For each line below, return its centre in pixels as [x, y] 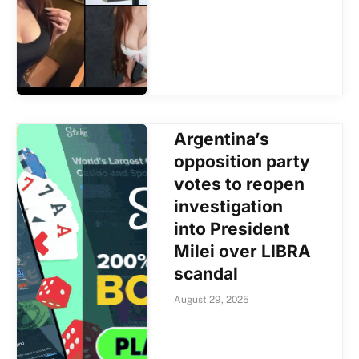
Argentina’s [222, 139]
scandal [206, 273]
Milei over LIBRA [243, 251]
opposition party [242, 161]
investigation [229, 206]
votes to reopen [240, 184]
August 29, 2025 [212, 299]
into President [232, 228]
